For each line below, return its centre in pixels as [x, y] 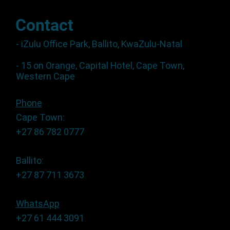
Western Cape [45, 76]
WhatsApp [37, 204]
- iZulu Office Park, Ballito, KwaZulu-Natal [99, 44]
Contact [44, 25]
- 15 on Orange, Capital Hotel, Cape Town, [100, 66]
